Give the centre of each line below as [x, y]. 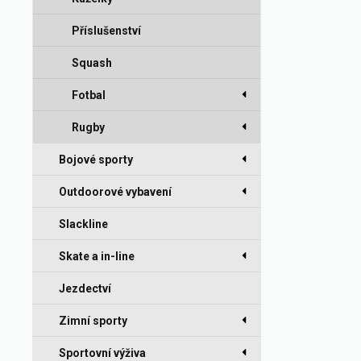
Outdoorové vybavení [115, 192]
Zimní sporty [93, 321]
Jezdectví [85, 288]
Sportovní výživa [102, 353]
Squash [92, 63]
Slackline [83, 224]
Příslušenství [106, 31]
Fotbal [89, 95]
